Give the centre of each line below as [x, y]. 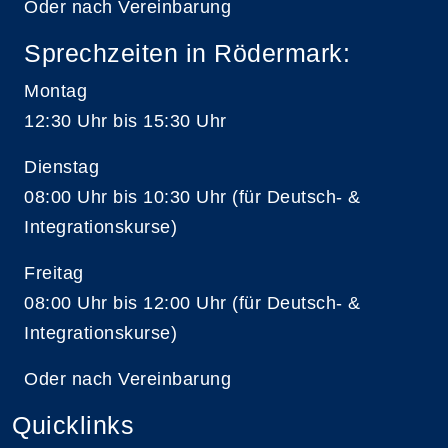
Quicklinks [73, 424]
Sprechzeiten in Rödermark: [187, 52]
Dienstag [61, 166]
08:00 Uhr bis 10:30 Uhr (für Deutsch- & [192, 196]
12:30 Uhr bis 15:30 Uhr [125, 120]
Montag [55, 90]
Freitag [54, 272]
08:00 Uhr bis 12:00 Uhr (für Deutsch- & [192, 302]
